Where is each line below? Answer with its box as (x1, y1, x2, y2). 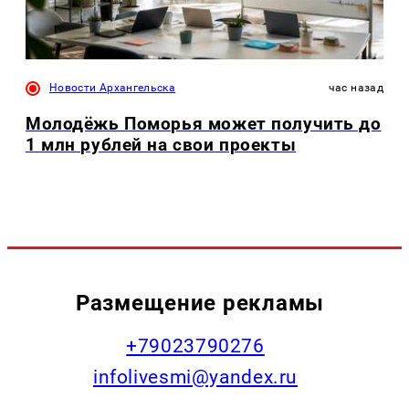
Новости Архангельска (49, 81, 176, 95)
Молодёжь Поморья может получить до (26, 113, 382, 135)
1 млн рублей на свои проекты (26, 134, 297, 156)
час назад (328, 81, 383, 95)
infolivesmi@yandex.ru (92, 365, 299, 388)
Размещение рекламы (75, 288, 325, 316)
